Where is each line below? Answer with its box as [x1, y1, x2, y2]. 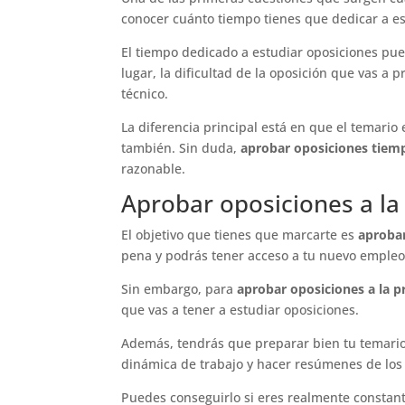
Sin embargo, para [121, 279, 238, 297]
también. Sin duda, [121, 138, 241, 156]
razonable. [121, 159, 186, 177]
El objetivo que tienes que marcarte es [121, 225, 359, 243]
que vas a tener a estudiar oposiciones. [121, 300, 360, 318]
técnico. [121, 84, 169, 102]
